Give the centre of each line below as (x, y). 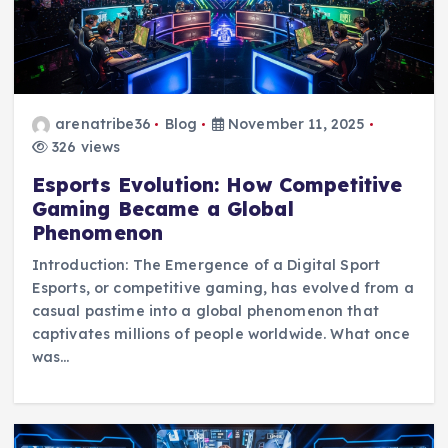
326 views (84, 147)
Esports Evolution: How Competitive (217, 185)
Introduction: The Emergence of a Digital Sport (206, 265)
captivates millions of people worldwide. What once (220, 334)
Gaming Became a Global (162, 209)
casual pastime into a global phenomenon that (205, 311)
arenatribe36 (103, 124)
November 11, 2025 (294, 124)
